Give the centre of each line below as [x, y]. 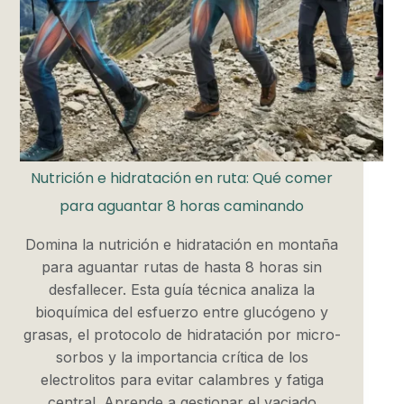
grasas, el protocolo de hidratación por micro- [182, 334]
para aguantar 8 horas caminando [182, 207]
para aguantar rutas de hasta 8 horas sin [182, 266]
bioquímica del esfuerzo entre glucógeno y [182, 312]
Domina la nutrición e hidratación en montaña [182, 244]
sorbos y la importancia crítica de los [182, 357]
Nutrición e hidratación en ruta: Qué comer [182, 179]
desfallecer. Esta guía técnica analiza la [182, 289]
